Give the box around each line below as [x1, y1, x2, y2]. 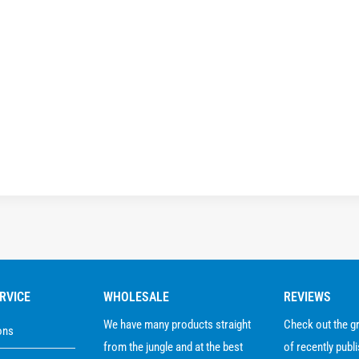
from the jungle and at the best [103, 340, 243, 355]
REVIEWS [284, 289, 332, 305]
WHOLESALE [103, 289, 169, 305]
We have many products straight [103, 317, 251, 333]
